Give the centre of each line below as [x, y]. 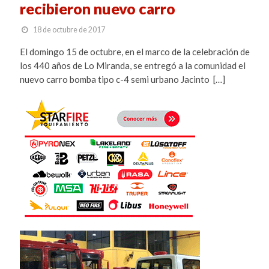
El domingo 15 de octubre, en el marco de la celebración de [134, 51]
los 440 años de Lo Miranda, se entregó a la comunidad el [132, 65]
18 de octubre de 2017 [69, 29]
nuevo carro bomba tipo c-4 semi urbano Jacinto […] [122, 79]
